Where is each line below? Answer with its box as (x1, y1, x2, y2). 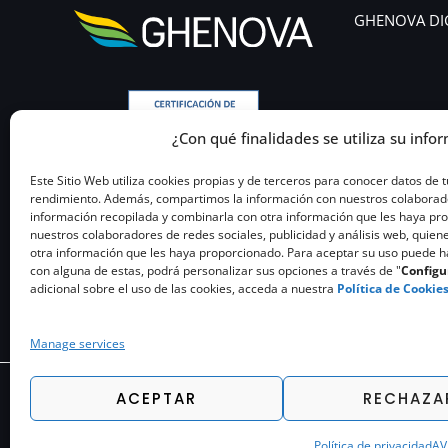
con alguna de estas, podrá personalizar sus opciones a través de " (30, 262, 401, 279)
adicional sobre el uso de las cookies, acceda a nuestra (30, 280, 337, 297)
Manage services (30, 335, 125, 352)
